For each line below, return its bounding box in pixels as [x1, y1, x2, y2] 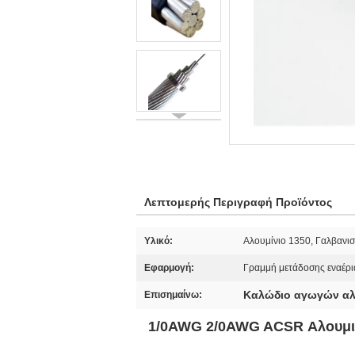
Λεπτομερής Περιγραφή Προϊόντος [144, 196, 332, 208]
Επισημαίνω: [144, 289, 202, 300]
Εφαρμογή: [144, 262, 194, 273]
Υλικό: [144, 235, 173, 246]
